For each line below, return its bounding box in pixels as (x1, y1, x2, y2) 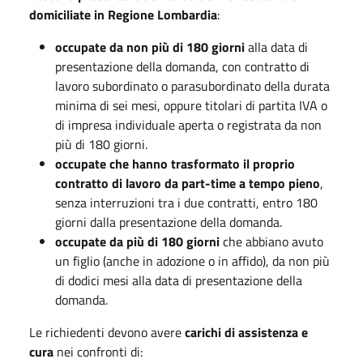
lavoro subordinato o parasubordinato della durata (55, 75, 330, 96)
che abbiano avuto (220, 231, 323, 251)
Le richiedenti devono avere (29, 322, 185, 342)
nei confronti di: (53, 341, 143, 361)
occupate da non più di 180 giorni (55, 36, 245, 57)
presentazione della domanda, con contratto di (55, 56, 310, 76)
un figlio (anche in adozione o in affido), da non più (55, 250, 330, 271)
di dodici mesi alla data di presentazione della (55, 270, 302, 290)
